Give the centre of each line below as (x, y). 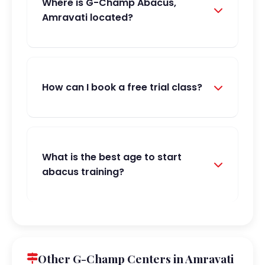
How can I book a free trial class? (122, 87)
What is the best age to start (112, 157)
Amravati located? (88, 17)
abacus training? (83, 172)
